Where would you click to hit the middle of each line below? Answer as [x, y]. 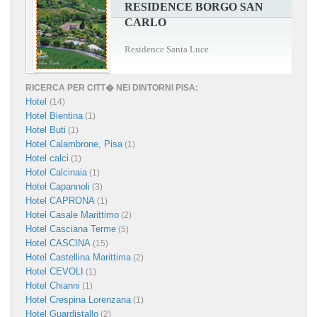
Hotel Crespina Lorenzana [78, 300]
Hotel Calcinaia [56, 173]
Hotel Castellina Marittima [78, 258]
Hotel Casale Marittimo [72, 215]
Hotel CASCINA [58, 243]
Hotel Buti [46, 130]
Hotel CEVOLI [54, 272]
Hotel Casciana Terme [71, 229]
